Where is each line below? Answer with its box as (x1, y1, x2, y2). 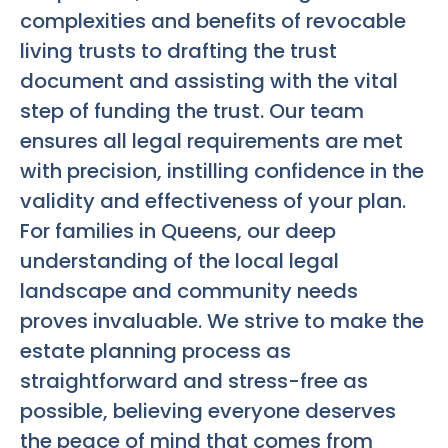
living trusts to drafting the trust (20, 37, 337, 66)
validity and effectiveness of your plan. (20, 187, 406, 216)
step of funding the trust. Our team (20, 97, 364, 126)
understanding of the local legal (20, 247, 339, 276)
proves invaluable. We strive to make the (20, 307, 424, 336)
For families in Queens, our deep (20, 217, 336, 246)
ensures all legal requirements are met (20, 127, 403, 156)
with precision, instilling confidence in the (20, 157, 424, 186)
